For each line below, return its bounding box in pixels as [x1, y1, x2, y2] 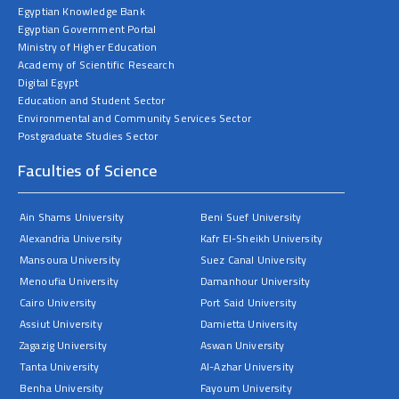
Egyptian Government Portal [18, 19, 157, 39]
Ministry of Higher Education [18, 37, 158, 57]
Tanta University [20, 356, 100, 377]
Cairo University [20, 292, 97, 313]
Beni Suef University [200, 207, 302, 227]
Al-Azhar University [200, 356, 295, 377]
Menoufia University [20, 271, 119, 291]
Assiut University [20, 313, 102, 334]
